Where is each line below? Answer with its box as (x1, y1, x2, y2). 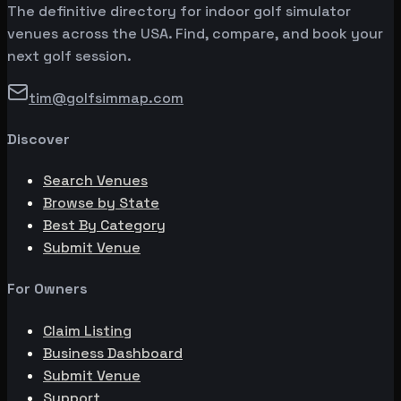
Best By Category (43, 216, 166, 235)
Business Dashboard (43, 343, 183, 363)
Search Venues (43, 171, 148, 191)
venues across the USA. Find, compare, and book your (7, 23, 383, 43)
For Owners (7, 279, 88, 299)
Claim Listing (43, 320, 132, 340)
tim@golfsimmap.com (29, 88, 183, 107)
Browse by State (43, 193, 159, 213)
